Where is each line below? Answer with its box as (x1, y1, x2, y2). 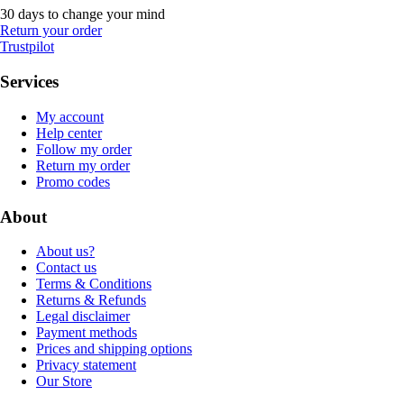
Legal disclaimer (36, 308, 130, 325)
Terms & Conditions (36, 276, 151, 292)
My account (36, 108, 104, 124)
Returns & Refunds (36, 292, 146, 308)
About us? (36, 243, 95, 260)
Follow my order (36, 141, 132, 157)
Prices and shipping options (36, 341, 192, 357)
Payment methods (36, 325, 137, 341)
